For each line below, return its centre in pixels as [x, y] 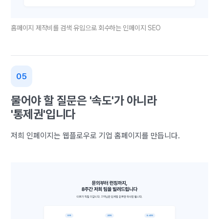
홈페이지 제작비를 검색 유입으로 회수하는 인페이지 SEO [86, 28]
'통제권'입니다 [43, 114]
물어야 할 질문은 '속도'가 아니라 [84, 101]
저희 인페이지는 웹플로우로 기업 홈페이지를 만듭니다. [96, 136]
